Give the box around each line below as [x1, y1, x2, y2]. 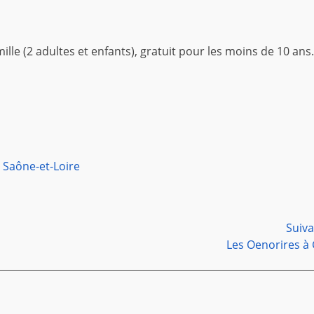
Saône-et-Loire [2, 158, 80, 175]
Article [37, 236, 71, 252]
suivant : [37, 253, 82, 269]
